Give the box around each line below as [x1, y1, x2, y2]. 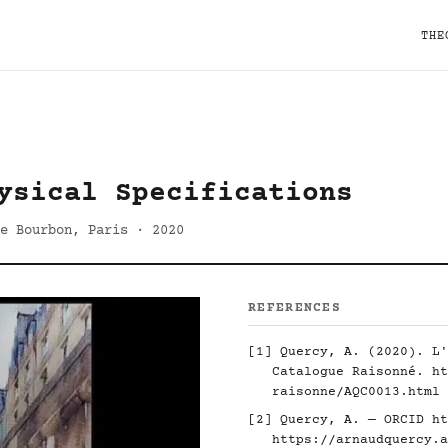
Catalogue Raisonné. [272, 365, 432, 379]
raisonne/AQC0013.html [272, 385, 440, 399]
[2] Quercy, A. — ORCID [248, 413, 432, 427]
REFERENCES [248, 301, 341, 315]
